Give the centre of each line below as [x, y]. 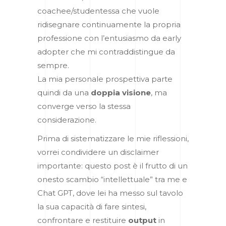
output [143, 220]
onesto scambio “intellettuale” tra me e [112, 179]
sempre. [53, 65]
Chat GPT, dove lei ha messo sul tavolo [110, 193]
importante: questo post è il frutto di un [112, 165]
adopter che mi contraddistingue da [106, 51]
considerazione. [68, 120]
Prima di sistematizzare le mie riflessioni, [113, 138]
